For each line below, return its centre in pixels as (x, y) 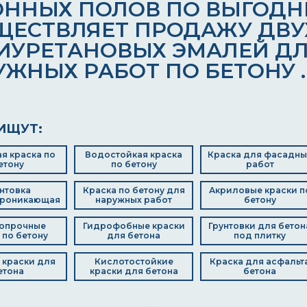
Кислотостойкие (134, 261)
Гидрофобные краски (134, 226)
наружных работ (134, 200)
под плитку (260, 235)
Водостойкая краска (134, 155)
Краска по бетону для (134, 190)
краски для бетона (134, 271)
